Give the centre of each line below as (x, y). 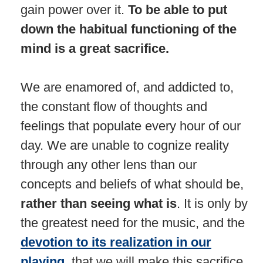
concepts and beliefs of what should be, (132, 184)
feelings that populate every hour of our (131, 126)
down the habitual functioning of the (129, 29)
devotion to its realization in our (116, 242)
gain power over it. (74, 9)
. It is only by (212, 203)
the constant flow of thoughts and (114, 106)
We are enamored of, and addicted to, (127, 87)
